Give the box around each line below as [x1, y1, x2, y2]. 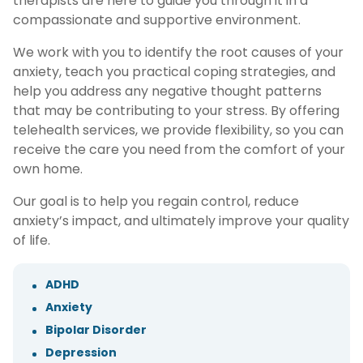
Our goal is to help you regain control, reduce [13, 191, 299, 211]
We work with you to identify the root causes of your [13, 42, 344, 62]
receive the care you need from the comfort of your [13, 139, 345, 159]
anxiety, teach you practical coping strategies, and [13, 62, 335, 81]
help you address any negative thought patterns [13, 81, 322, 100]
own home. [13, 159, 83, 178]
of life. [13, 230, 50, 250]
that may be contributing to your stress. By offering [13, 100, 340, 120]
